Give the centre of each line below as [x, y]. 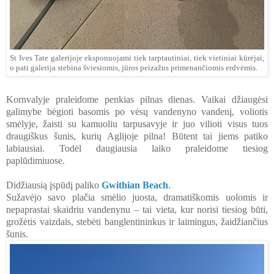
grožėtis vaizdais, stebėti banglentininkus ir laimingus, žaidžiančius [137, 221]
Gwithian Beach [135, 185]
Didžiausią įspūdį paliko [54, 185]
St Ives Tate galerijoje [46, 58]
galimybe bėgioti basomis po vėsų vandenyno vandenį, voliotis [137, 111]
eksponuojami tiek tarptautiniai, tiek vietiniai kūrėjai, [173, 58]
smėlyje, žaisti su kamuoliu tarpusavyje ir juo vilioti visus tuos [137, 124]
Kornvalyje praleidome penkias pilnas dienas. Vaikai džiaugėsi [137, 99]
